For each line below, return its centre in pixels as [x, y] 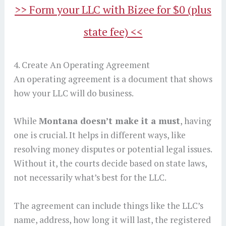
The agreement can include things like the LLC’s [108, 206]
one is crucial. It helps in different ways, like [99, 135]
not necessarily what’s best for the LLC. [90, 178]
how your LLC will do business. [74, 93]
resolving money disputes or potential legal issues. [112, 149]
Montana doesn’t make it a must [109, 121]
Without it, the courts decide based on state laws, [110, 163]
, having [195, 121]
